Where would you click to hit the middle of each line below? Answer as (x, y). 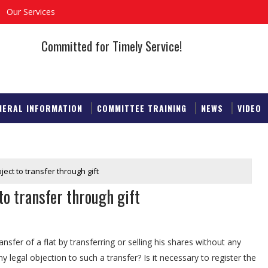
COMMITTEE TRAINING (142, 108)
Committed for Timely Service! (112, 46)
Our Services (31, 12)
